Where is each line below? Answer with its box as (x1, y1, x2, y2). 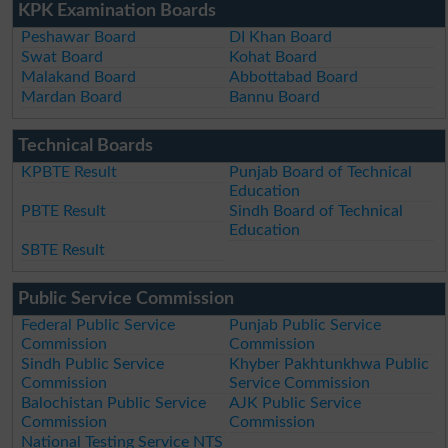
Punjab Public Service (229, 316, 382, 333)
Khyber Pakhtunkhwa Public (229, 355, 430, 372)
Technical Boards (17, 136, 153, 155)
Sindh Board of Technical (229, 202, 404, 219)
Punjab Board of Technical (229, 163, 413, 180)
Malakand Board (21, 68, 137, 85)
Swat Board (21, 48, 104, 65)
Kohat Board (229, 48, 318, 65)
